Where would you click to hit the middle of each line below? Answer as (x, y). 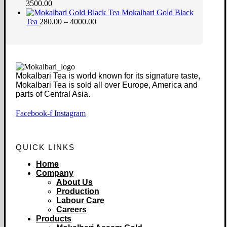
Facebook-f (34, 113)
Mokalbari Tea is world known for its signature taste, (108, 75)
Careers (71, 209)
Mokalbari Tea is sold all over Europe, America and (107, 85)
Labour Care (80, 200)
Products (54, 218)
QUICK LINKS (45, 147)
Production (78, 191)
